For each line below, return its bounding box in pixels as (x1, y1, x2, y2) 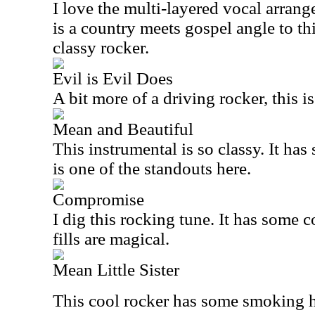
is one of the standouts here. (53, 159, 251, 178)
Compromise (53, 190, 144, 209)
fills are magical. (53, 229, 169, 248)
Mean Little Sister (53, 260, 179, 279)
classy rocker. (53, 38, 149, 57)
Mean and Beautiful (53, 120, 193, 139)
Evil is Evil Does (53, 69, 173, 88)
